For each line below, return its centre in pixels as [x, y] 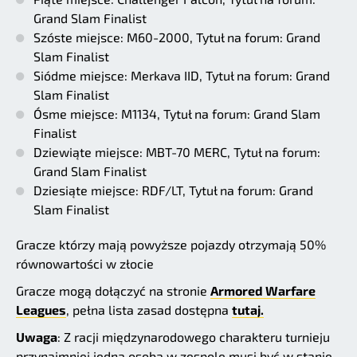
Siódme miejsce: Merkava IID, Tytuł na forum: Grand [182, 75]
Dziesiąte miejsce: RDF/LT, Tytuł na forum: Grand [173, 190]
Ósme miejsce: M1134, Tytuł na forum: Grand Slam [177, 113]
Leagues [41, 309]
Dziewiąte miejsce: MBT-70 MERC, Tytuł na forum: [177, 151]
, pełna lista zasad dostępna [149, 309]
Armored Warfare [263, 290]
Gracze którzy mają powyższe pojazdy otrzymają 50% [171, 244]
